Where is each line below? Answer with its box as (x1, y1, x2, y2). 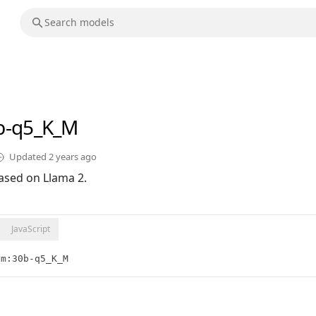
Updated (9, 150, 49, 164)
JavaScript (11, 223, 50, 236)
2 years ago (49, 150, 97, 164)
